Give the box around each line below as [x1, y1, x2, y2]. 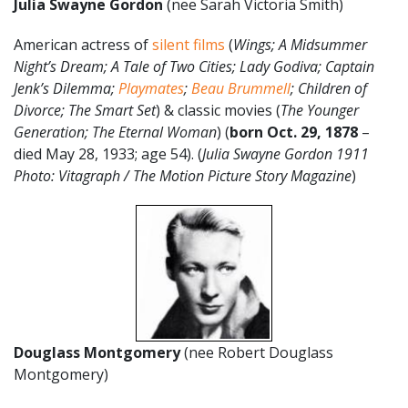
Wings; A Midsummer [233, 34, 367, 55]
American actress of [14, 34, 152, 55]
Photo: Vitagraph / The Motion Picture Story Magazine [14, 165, 352, 186]
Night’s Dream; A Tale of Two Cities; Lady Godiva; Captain [14, 56, 374, 76]
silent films [152, 34, 225, 55]
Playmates [118, 77, 184, 98]
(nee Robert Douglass [180, 342, 333, 362]
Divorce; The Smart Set [14, 99, 156, 120]
